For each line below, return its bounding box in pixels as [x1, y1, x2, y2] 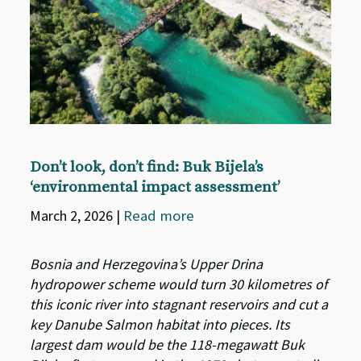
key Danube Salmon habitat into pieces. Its [30, 314, 291, 334]
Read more [123, 205, 195, 225]
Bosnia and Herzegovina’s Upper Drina [30, 254, 263, 273]
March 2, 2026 [30, 205, 117, 225]
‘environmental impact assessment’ [30, 177, 281, 197]
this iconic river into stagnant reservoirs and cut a [30, 294, 329, 313]
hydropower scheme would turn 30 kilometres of [30, 274, 328, 293]
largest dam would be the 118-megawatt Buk [30, 334, 305, 354]
